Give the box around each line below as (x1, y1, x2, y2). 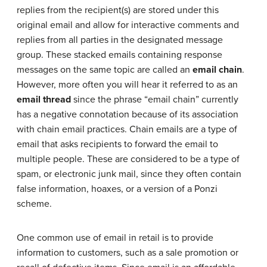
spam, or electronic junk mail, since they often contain (17, 167, 241, 180)
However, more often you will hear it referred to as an (17, 78, 238, 91)
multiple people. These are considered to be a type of (17, 153, 240, 165)
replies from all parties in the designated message (17, 33, 223, 46)
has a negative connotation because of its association (17, 108, 238, 120)
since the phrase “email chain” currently (71, 93, 238, 105)
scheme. (17, 197, 52, 210)
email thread (17, 93, 71, 105)
